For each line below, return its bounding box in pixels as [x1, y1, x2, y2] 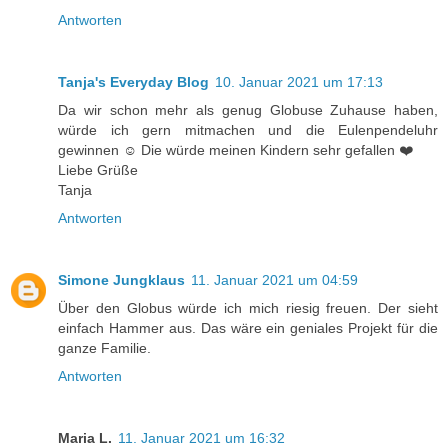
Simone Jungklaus [58, 271, 185, 288]
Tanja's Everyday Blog [58, 73, 209, 90]
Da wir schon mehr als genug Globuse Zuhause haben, [58, 101, 438, 118]
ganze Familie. [58, 339, 151, 356]
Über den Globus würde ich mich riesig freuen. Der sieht [58, 299, 438, 316]
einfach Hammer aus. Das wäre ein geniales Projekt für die [58, 319, 438, 336]
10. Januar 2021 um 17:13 [215, 73, 383, 90]
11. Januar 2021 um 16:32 [118, 429, 285, 446]
